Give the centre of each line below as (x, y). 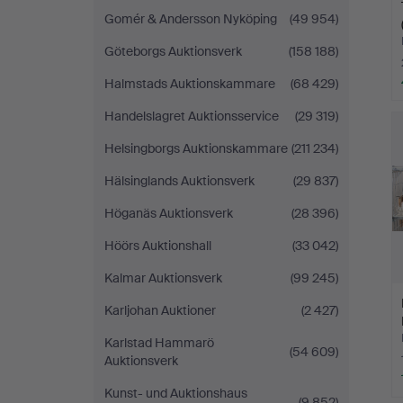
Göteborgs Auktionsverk (173, 51)
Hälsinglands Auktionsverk (179, 181)
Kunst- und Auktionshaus (176, 393)
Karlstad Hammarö (159, 343)
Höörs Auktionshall (158, 246)
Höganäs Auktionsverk (169, 213)
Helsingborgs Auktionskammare (196, 148)
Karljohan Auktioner (160, 310)
